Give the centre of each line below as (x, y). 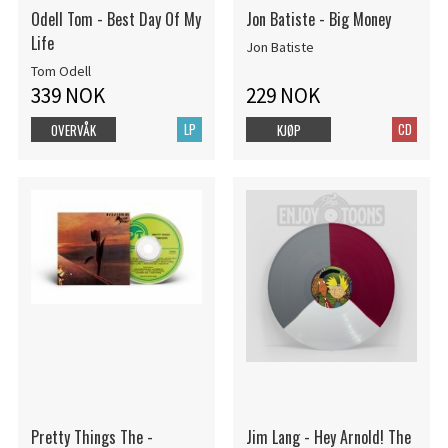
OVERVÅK (73, 129)
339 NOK (67, 95)
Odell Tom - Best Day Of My (115, 19)
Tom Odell (60, 70)
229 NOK (282, 95)
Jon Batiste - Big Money (318, 19)
